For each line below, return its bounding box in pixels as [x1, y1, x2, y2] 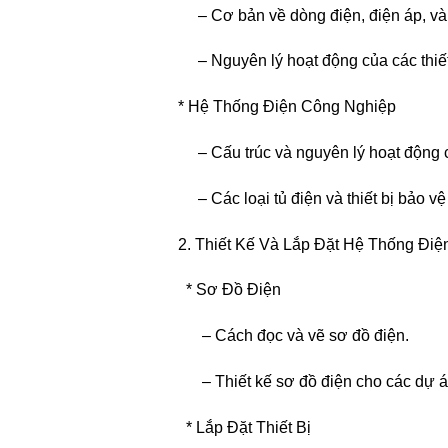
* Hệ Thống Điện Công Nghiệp [162, 98, 396, 116]
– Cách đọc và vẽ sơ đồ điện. [162, 327, 409, 345]
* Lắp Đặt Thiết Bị [162, 418, 311, 436]
